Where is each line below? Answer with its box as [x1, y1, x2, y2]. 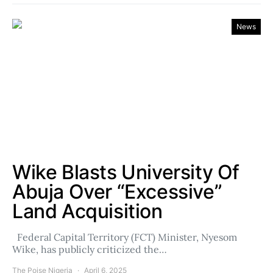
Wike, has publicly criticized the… [12, 243, 167, 255]
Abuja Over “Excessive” [12, 180, 222, 204]
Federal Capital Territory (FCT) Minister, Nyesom [12, 231, 237, 243]
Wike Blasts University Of [12, 160, 240, 184]
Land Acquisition [12, 199, 163, 223]
